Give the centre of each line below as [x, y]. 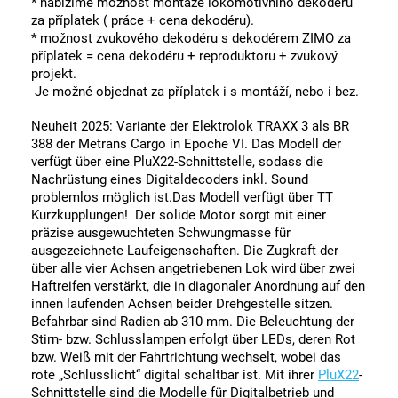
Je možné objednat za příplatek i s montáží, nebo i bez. [197, 92]
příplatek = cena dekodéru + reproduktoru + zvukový [184, 56]
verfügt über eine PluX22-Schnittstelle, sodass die [177, 162]
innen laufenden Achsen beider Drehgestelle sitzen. [182, 304]
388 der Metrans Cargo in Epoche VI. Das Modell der [186, 144]
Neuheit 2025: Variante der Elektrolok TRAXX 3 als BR [190, 127]
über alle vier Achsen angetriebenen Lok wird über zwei [193, 269]
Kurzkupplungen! [83, 215]
